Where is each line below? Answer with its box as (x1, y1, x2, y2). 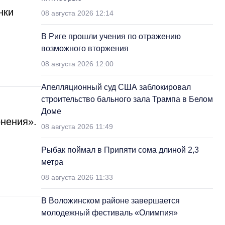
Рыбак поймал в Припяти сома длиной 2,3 (41, 146, 199, 154)
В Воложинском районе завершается (41, 196, 180, 205)
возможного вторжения (41, 44, 129, 53)
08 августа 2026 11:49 (41, 123, 113, 131)
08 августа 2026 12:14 (41, 9, 114, 17)
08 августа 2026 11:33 (41, 173, 113, 181)
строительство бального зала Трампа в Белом (41, 95, 213, 103)
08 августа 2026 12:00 (41, 60, 114, 68)
